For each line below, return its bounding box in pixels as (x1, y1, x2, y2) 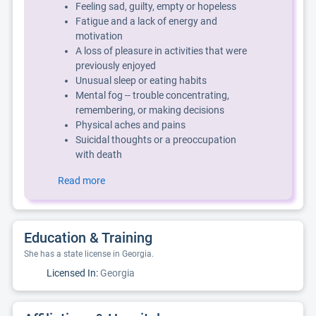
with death (75, 149, 122, 160)
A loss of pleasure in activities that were (75, 45, 247, 56)
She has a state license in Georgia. (24, 249, 154, 259)
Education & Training (24, 229, 152, 246)
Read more (58, 175, 105, 186)
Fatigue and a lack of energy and (75, 16, 217, 27)
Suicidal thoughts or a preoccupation (75, 134, 236, 145)
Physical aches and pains (75, 119, 186, 130)
